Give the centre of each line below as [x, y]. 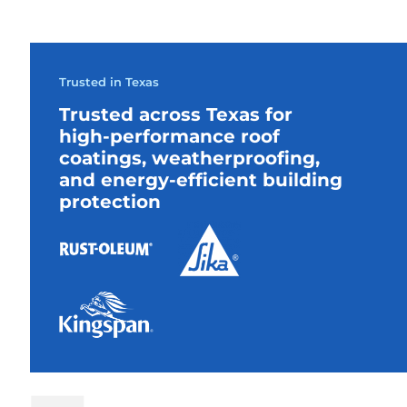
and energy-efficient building [201, 179]
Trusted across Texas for [176, 114]
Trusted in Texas [109, 81]
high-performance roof [169, 136]
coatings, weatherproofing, [189, 158]
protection [110, 201]
